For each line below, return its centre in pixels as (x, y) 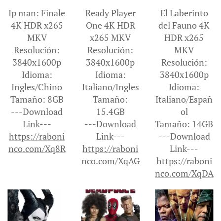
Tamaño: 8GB (37, 99)
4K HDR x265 (37, 25)
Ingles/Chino (37, 87)
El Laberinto (184, 13)
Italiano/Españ (184, 99)
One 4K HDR (110, 25)
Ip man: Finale (37, 13)
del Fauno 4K (184, 25)
